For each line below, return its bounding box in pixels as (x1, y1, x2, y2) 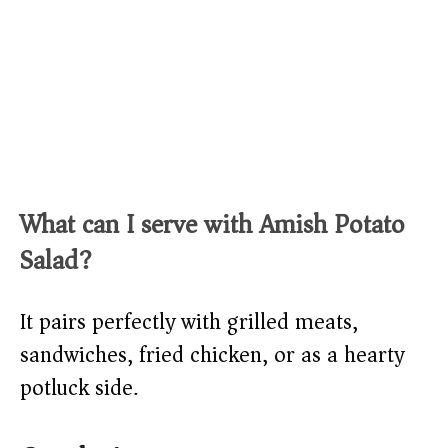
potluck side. (20, 369, 138, 408)
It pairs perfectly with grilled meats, (20, 303, 358, 342)
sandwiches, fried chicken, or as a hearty (20, 336, 404, 375)
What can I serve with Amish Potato (20, 202, 405, 248)
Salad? (20, 238, 92, 284)
